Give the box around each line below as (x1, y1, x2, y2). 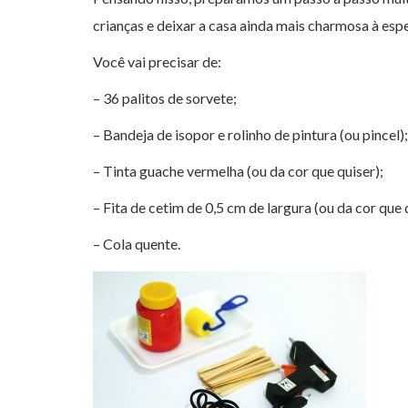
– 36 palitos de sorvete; (93, 89, 237, 107)
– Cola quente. (93, 235, 180, 252)
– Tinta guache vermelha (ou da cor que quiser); (93, 162, 383, 179)
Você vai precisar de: (93, 53, 221, 70)
